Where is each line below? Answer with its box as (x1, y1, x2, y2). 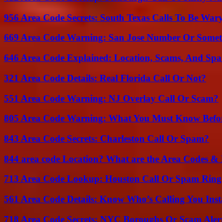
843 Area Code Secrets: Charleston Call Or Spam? (4, 133, 209, 144)
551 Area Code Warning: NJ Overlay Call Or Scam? (4, 93, 219, 104)
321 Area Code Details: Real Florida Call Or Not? (4, 72, 206, 83)
